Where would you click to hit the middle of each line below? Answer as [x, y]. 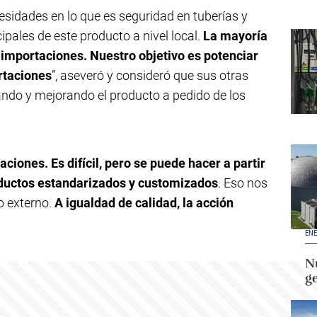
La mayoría [235, 36]
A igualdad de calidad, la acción [144, 203]
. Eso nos [243, 183]
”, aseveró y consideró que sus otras [150, 75]
